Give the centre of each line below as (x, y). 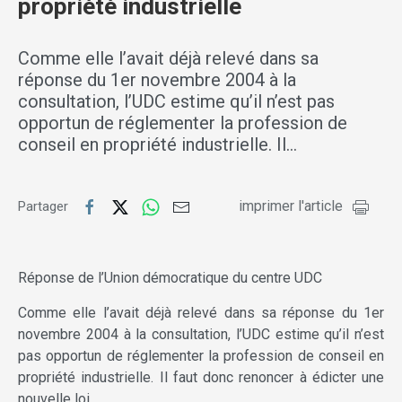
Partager (45, 207)
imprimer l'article (291, 206)
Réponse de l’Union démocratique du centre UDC (170, 278)
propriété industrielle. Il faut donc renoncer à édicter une (201, 378)
